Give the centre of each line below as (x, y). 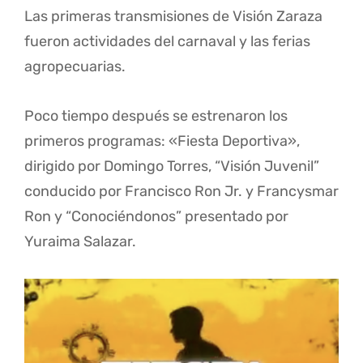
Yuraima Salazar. (80, 241)
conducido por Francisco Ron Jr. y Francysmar (181, 191)
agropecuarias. (75, 66)
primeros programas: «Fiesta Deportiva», (162, 141)
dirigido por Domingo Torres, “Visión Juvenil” (172, 166)
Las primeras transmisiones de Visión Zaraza (173, 16)
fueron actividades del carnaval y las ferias (167, 41)
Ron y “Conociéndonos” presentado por (156, 216)
